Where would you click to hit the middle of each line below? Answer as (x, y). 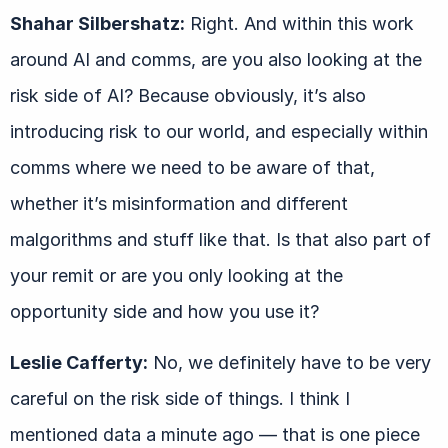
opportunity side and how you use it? (164, 311)
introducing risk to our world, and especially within (219, 131)
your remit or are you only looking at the (176, 275)
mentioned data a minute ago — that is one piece (215, 434)
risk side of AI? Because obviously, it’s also (188, 95)
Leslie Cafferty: (79, 362)
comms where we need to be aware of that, (192, 167)
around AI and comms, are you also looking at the (216, 59)
